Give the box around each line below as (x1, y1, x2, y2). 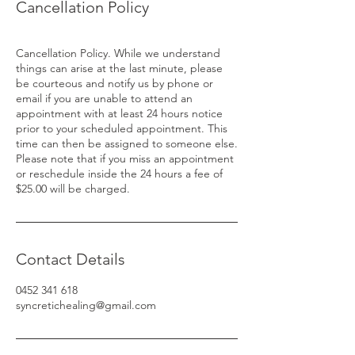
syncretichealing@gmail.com (16, 298, 156, 312)
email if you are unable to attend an (16, 91, 193, 105)
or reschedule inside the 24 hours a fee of (16, 166, 223, 181)
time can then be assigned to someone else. (16, 136, 238, 151)
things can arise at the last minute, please (16, 61, 223, 75)
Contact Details (16, 250, 125, 269)
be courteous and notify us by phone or (16, 76, 213, 90)
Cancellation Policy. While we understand (16, 46, 220, 60)
